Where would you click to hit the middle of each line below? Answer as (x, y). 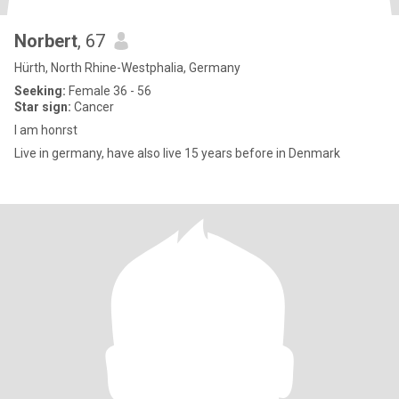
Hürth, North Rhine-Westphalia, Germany (127, 68)
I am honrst (46, 130)
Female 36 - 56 (109, 91)
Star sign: (43, 107)
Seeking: (40, 91)
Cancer (93, 107)
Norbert (46, 41)
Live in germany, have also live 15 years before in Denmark (177, 153)
